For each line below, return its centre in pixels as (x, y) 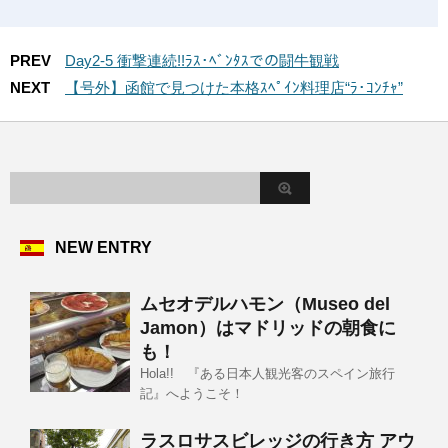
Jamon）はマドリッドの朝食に (268, 327)
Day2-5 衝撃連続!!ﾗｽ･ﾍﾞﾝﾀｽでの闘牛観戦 (202, 60)
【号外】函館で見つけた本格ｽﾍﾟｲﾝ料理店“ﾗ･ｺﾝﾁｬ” (234, 87)
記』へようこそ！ (192, 393)
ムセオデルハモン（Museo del (265, 303)
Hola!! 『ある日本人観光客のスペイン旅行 (267, 373)
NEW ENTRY (103, 247)
